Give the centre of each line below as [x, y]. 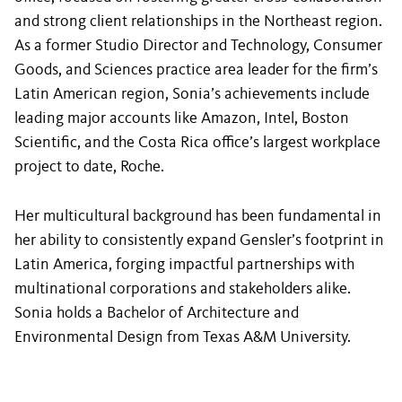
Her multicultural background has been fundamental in [198, 216]
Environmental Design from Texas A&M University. [183, 337]
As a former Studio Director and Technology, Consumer [198, 46]
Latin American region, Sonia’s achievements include [192, 94]
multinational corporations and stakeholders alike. [183, 289]
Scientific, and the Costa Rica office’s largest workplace [197, 143]
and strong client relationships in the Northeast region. [198, 22]
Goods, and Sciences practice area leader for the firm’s [196, 70]
